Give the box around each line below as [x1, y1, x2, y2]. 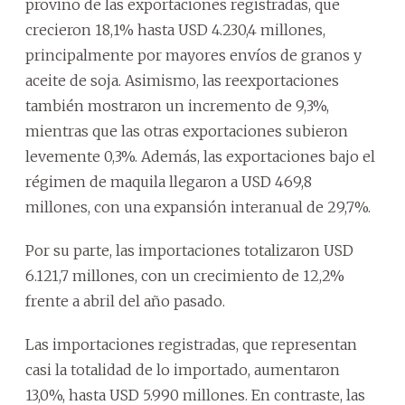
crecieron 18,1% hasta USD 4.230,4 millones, [25, 21, 325, 40]
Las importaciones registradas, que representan [25, 335, 357, 354]
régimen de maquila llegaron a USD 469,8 [25, 173, 312, 192]
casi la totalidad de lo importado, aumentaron [25, 361, 340, 380]
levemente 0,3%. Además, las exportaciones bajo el [25, 147, 375, 166]
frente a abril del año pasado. [25, 292, 225, 311]
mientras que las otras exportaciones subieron [25, 122, 348, 141]
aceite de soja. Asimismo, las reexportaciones [25, 71, 339, 90]
